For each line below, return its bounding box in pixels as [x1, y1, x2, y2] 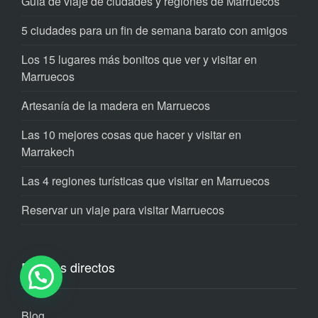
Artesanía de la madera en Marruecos [21, 97, 210, 114]
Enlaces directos [21, 258, 115, 276]
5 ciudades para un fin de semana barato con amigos [21, 22, 287, 38]
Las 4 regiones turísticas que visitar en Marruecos [21, 172, 270, 189]
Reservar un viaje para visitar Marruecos [21, 202, 224, 218]
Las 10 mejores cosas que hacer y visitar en [21, 126, 241, 143]
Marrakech [21, 143, 75, 160]
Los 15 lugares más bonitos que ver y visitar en [21, 51, 257, 67]
